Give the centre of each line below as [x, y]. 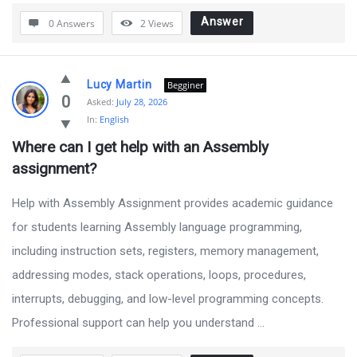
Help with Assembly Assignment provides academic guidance [173, 203]
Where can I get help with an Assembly [140, 147]
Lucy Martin [120, 84]
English [114, 119]
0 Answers [72, 24]
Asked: [100, 102]
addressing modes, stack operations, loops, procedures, [159, 275]
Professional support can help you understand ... [138, 323]
